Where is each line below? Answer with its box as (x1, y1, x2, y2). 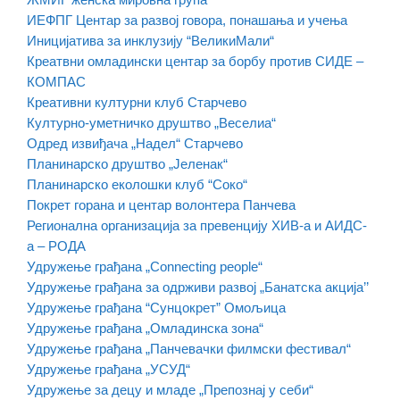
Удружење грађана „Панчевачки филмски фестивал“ (27, 341, 351, 357)
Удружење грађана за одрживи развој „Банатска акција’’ (27, 279, 369, 296)
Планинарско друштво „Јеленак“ (27, 156, 228, 172)
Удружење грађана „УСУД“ (27, 362, 190, 378)
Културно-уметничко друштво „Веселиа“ (27, 115, 276, 131)
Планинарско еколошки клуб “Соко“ (27, 177, 247, 193)
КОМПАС (27, 74, 86, 90)
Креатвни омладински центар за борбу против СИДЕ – (27, 54, 363, 70)
